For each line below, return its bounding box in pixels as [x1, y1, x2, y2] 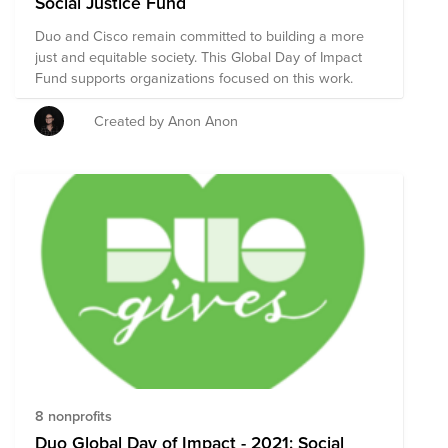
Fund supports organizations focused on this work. [35, 66, 353, 88]
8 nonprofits [35, 405, 112, 427]
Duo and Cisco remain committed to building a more [35, 24, 364, 46]
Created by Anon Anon [94, 109, 239, 131]
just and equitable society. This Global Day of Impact [35, 45, 362, 67]
